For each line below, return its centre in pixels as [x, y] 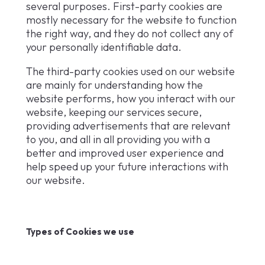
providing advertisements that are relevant [128, 126]
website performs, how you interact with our [131, 99]
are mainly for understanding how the [114, 85]
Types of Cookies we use [80, 232]
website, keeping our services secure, [114, 112]
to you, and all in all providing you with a [118, 140]
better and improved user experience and [125, 153]
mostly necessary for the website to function [131, 20]
